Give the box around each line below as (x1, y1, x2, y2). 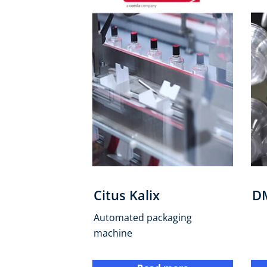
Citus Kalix (94, 185, 160, 204)
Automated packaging (94, 210, 193, 224)
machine (94, 226, 133, 240)
